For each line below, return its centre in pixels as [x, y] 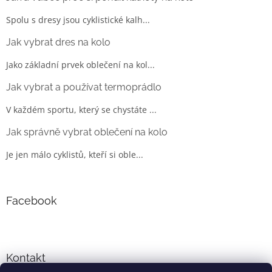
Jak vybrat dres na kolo [58, 42]
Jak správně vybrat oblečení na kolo [87, 132]
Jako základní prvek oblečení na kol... [80, 65]
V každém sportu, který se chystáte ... [81, 110]
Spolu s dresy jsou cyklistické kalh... [78, 20]
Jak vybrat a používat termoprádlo [84, 87]
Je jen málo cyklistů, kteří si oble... [75, 155]
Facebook [32, 201]
